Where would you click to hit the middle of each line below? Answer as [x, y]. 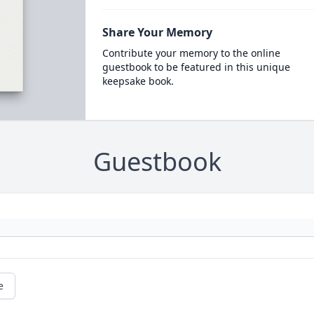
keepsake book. [138, 81]
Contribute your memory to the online [191, 53]
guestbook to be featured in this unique [196, 67]
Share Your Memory [157, 32]
